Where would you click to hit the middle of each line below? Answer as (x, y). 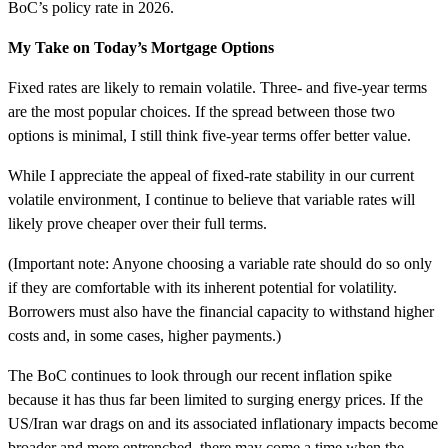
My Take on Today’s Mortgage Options (141, 47)
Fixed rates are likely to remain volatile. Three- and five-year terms (217, 87)
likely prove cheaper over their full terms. (137, 223)
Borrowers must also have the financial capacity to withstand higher (221, 311)
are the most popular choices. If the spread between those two (201, 111)
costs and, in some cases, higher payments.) (144, 335)
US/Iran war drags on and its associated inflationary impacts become (223, 423)
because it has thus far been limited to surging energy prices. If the (215, 399)
